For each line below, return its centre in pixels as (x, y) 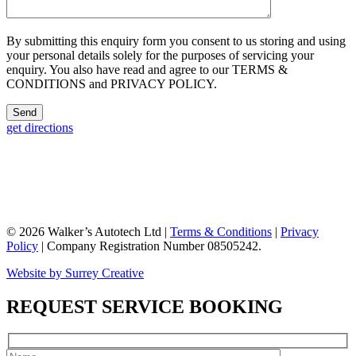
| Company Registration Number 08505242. (150, 246)
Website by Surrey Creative (75, 273)
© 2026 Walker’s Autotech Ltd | (88, 231)
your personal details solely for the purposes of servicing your (160, 55)
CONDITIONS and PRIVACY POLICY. (112, 83)
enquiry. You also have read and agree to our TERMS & (147, 69)
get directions (40, 127)
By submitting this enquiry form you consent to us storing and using (176, 41)
